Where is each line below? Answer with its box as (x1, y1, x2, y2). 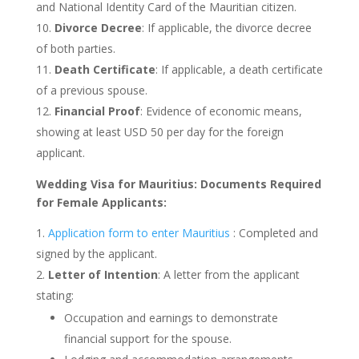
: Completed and (229, 225, 318, 240)
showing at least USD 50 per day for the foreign (35, 124, 284, 139)
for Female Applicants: (35, 195, 167, 210)
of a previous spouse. (35, 83, 147, 98)
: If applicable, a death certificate (155, 62, 323, 77)
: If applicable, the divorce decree (141, 20, 312, 35)
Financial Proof (54, 103, 140, 119)
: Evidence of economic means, (139, 103, 302, 119)
